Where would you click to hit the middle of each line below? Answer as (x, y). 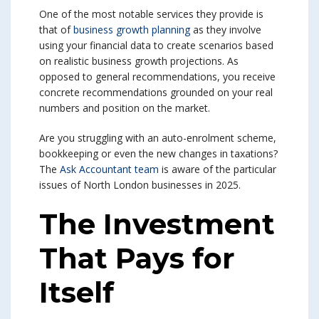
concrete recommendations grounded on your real (156, 93)
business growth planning (132, 30)
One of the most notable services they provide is (151, 14)
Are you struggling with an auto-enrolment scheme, (158, 138)
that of (56, 30)
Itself (77, 293)
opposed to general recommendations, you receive (157, 77)
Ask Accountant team (109, 169)
